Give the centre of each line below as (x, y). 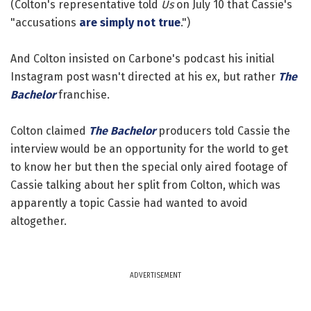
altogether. (39, 221)
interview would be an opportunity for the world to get (149, 149)
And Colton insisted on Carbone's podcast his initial (142, 58)
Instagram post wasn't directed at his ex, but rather (144, 76)
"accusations (45, 22)
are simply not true (130, 22)
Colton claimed (50, 131)
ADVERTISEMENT (155, 275)
